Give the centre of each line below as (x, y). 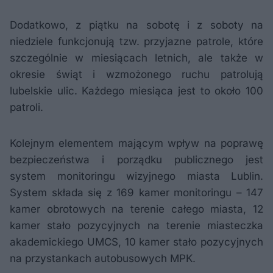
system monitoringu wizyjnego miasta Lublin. (136, 176)
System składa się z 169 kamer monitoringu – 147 (136, 193)
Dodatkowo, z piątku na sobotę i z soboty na (136, 25)
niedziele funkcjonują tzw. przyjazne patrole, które (136, 41)
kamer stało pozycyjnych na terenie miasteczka (136, 225)
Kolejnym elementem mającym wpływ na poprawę (136, 143)
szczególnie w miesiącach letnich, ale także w (136, 58)
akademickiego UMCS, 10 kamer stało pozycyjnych (136, 242)
